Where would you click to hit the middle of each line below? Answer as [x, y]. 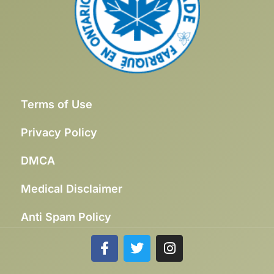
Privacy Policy [59, 132]
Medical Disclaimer [72, 188]
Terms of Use [57, 104]
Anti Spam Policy [66, 217]
